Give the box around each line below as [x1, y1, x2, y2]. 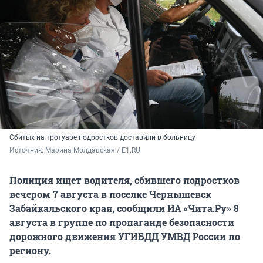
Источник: [9, 146, 45, 155]
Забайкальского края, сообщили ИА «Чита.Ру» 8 [9, 202, 239, 215]
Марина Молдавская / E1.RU [45, 146, 140, 155]
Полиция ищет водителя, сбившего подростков [9, 174, 240, 187]
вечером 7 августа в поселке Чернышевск [9, 188, 211, 201]
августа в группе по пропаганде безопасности [9, 216, 234, 229]
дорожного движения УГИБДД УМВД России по [9, 230, 240, 243]
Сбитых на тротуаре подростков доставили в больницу [9, 133, 195, 142]
